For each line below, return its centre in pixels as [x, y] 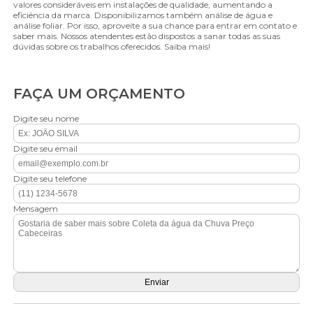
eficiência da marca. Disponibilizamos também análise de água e [143, 15]
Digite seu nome [46, 118]
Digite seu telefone [50, 179]
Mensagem [36, 209]
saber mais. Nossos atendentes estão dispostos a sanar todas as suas [147, 36]
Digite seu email [46, 148]
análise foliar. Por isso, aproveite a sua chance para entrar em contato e [155, 26]
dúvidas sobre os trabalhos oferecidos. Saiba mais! [112, 46]
